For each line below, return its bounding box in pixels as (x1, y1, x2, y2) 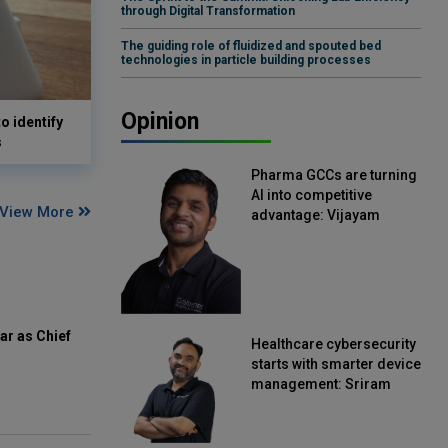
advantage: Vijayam (251, 207, 380, 224)
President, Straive (251, 247, 367, 264)
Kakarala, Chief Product (251, 396, 405, 413)
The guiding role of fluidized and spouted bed (121, 39, 381, 54)
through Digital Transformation (121, 4, 295, 19)
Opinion (121, 108, 199, 136)
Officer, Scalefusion (251, 416, 379, 433)
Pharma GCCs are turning (251, 167, 417, 184)
